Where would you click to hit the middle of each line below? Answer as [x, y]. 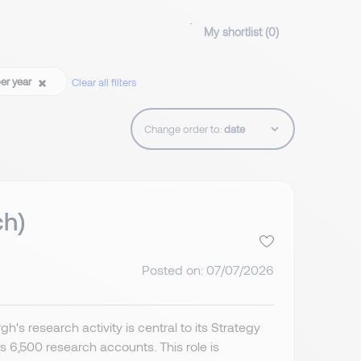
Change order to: [183, 129]
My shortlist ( [236, 32]
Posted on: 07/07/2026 [207, 269]
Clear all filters [104, 83]
